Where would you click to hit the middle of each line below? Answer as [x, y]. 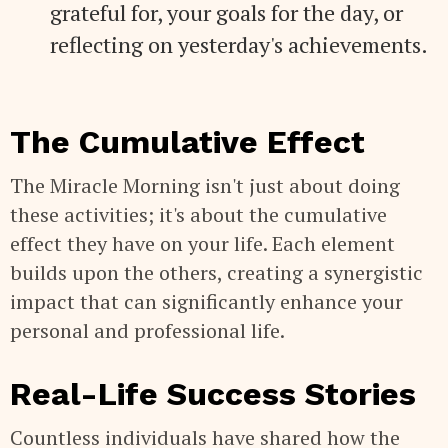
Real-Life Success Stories [213, 393]
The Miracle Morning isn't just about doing [205, 185]
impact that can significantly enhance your [206, 301]
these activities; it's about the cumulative [198, 214]
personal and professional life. [147, 330]
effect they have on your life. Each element [202, 243]
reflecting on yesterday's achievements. [239, 44]
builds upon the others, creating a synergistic [216, 272]
